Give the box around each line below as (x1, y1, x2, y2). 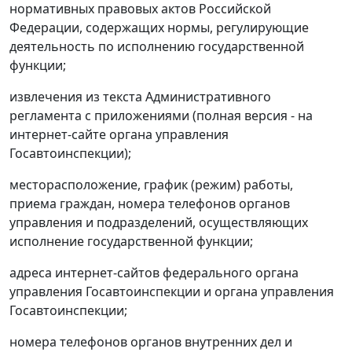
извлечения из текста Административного (9, 88, 271, 106)
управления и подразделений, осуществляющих (9, 214, 308, 232)
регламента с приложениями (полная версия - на (9, 107, 313, 125)
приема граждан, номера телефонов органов (9, 195, 290, 213)
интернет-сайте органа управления (9, 126, 229, 144)
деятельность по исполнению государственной (9, 38, 304, 56)
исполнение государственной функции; (9, 233, 253, 251)
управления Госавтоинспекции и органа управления (9, 283, 334, 301)
